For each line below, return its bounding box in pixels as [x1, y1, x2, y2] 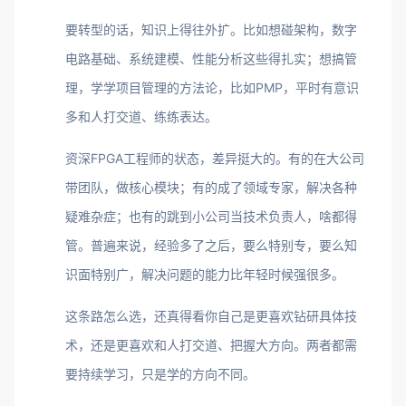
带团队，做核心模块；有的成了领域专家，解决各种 [65, 179, 357, 195]
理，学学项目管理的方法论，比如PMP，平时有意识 [65, 80, 359, 95]
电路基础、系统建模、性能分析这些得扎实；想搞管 [65, 51, 357, 66]
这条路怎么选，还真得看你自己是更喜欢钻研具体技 [65, 308, 357, 324]
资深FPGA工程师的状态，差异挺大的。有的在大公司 [65, 150, 364, 166]
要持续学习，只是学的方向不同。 [65, 366, 256, 382]
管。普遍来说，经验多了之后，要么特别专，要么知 [65, 237, 357, 253]
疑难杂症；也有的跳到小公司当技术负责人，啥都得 [65, 208, 357, 224]
